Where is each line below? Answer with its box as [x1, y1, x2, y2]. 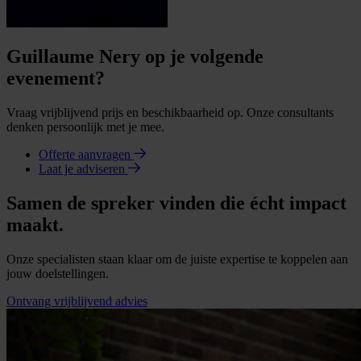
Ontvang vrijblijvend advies [6, 294, 147, 309]
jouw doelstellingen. [6, 267, 109, 281]
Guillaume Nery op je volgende [6, 46, 263, 68]
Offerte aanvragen [39, 147, 134, 162]
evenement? [6, 68, 105, 89]
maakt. [6, 214, 64, 236]
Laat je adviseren [39, 162, 128, 176]
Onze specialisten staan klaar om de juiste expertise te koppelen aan [6, 252, 348, 267]
